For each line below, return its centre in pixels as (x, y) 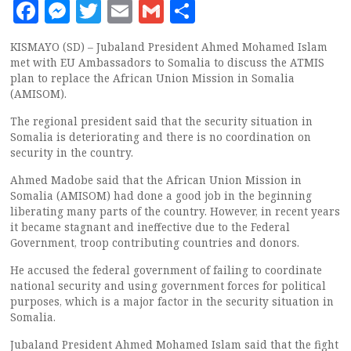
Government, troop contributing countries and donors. (155, 242)
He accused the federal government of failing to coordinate (166, 270)
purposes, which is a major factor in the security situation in (172, 301)
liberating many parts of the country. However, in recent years (175, 211)
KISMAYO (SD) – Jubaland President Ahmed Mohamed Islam (169, 47)
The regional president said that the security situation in (161, 121)
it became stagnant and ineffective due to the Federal (150, 227)
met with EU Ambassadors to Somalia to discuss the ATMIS (167, 62)
